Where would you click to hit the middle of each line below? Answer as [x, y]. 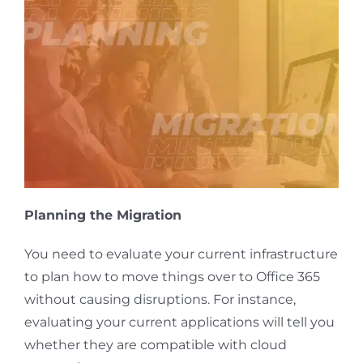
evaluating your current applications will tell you [179, 322]
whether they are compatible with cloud [155, 344]
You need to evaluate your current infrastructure [181, 254]
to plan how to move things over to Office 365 [172, 276]
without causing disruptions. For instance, [160, 299]
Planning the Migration [102, 215]
